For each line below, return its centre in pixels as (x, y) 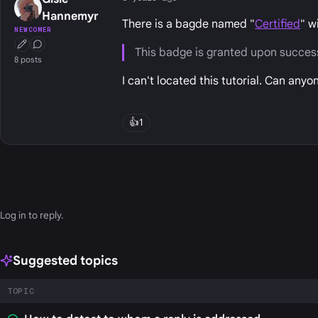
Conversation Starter (77, 48)
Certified (278, 24)
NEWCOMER (33, 30)
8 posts (28, 59)
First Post (37, 48)
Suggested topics (65, 260)
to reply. (45, 215)
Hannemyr (70, 17)
